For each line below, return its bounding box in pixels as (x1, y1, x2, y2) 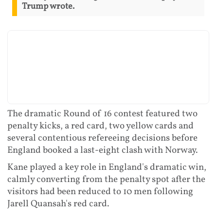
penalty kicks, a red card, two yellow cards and (7, 119, 194, 132)
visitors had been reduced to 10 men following (7, 185, 193, 198)
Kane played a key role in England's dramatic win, (7, 161, 206, 174)
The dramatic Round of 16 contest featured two (7, 107, 198, 120)
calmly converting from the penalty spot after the (7, 173, 205, 186)
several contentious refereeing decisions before (7, 131, 198, 145)
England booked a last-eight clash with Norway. (7, 144, 198, 157)
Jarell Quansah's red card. (7, 197, 109, 210)
